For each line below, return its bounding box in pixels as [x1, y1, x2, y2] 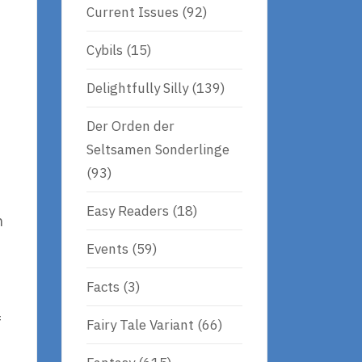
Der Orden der [86, 116, 175, 135]
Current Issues [86, 2, 179, 21]
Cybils [86, 40, 123, 59]
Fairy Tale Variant [86, 315, 194, 334]
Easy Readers [86, 201, 169, 220]
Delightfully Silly [86, 78, 188, 97]
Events [86, 239, 128, 258]
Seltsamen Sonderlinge [86, 140, 229, 158]
